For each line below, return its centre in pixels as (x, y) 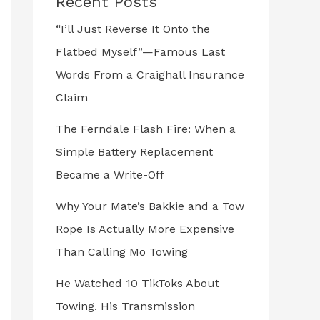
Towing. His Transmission (125, 306)
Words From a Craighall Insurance (150, 74)
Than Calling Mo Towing (122, 251)
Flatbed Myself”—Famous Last (140, 51)
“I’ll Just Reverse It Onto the (133, 29)
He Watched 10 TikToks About (137, 283)
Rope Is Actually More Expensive (145, 229)
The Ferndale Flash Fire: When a (146, 129)
